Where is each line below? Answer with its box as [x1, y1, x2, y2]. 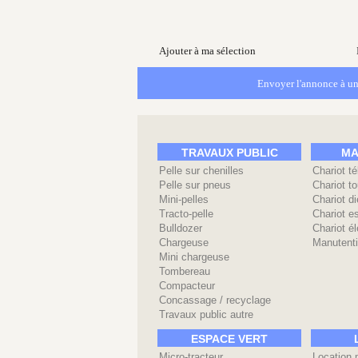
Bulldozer [159, 222, 202, 234]
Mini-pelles [159, 193, 209, 205]
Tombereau [159, 265, 210, 277]
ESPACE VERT [191, 332, 268, 345]
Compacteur [159, 280, 215, 292]
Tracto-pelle [159, 208, 213, 220]
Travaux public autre [159, 308, 253, 320]
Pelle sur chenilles [159, 165, 244, 177]
